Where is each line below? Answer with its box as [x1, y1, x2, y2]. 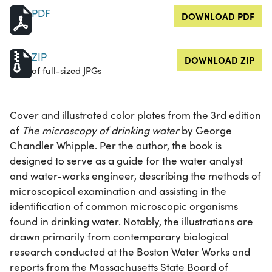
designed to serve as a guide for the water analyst [10, 154, 243, 168]
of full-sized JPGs [32, 64, 101, 77]
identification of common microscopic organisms [10, 199, 238, 214]
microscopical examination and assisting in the [10, 184, 226, 199]
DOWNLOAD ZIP [185, 53, 254, 67]
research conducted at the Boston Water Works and [10, 245, 250, 259]
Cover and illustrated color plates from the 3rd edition [10, 108, 261, 123]
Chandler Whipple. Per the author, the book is [10, 138, 222, 153]
